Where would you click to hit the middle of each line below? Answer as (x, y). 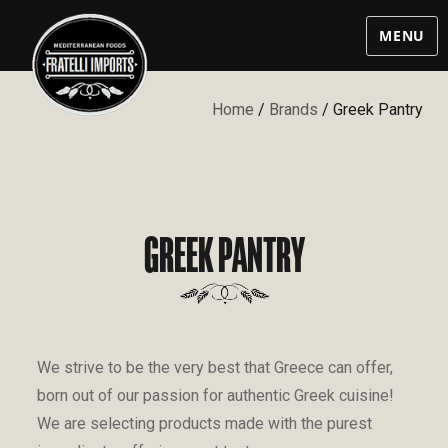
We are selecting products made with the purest (204, 423)
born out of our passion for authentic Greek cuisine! (215, 395)
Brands (293, 109)
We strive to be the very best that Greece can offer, (215, 367)
